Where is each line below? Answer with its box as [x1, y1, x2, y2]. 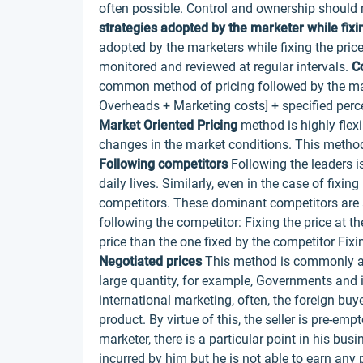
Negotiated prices [99, 254, 202, 269]
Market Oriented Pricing [99, 117, 237, 133]
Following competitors [99, 156, 228, 172]
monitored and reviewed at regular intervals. [99, 59, 352, 75]
